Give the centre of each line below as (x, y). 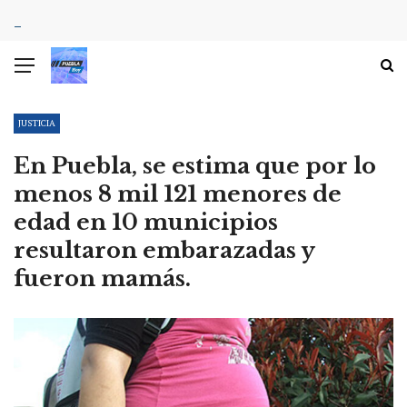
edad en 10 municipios (146, 222)
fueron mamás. (102, 278)
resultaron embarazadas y (164, 250)
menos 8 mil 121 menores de (178, 194)
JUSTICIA (37, 123)
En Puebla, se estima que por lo (195, 166)
